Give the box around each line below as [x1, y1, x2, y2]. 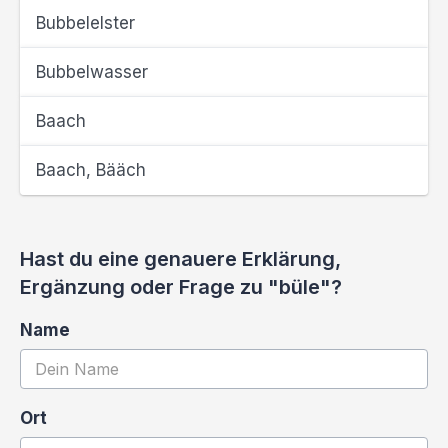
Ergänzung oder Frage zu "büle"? [20, 275, 342, 299]
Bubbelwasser [36, 62, 148, 82]
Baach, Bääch [36, 160, 146, 180]
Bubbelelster [36, 13, 135, 33]
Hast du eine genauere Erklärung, [20, 247, 341, 271]
